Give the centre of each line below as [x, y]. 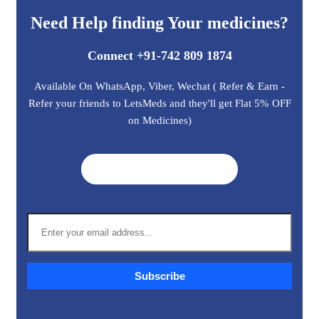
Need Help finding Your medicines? [159, 23]
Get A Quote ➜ [159, 169]
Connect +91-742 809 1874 [159, 56]
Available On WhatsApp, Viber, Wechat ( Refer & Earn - [159, 87]
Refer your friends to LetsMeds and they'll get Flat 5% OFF [159, 104]
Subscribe [159, 276]
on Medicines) [159, 121]
